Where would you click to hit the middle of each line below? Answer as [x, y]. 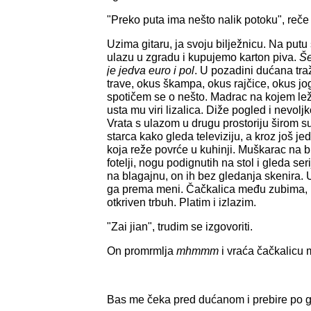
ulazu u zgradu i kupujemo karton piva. [203, 57]
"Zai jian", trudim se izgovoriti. [180, 226]
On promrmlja [142, 251]
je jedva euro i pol [151, 70]
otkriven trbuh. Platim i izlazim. [182, 202]
